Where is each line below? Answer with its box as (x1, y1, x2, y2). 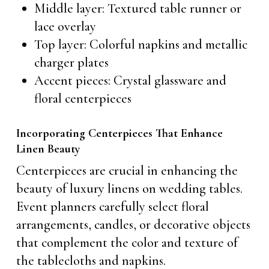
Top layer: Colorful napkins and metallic (34, 37, 247, 52)
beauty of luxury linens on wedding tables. (16, 181, 243, 196)
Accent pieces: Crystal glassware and (34, 73, 226, 88)
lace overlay (34, 19, 96, 34)
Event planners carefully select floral (16, 199, 209, 214)
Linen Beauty (16, 142, 80, 156)
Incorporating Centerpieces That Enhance (16, 126, 223, 141)
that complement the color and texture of (16, 235, 238, 250)
